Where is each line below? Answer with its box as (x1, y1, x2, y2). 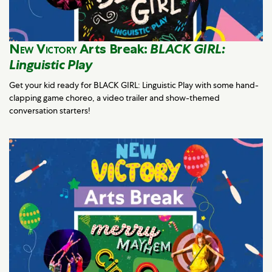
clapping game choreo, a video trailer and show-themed (9, 92, 220, 103)
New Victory (9, 40, 77, 57)
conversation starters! (9, 104, 90, 116)
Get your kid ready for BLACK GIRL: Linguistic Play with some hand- (9, 79, 259, 90)
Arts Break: (76, 40, 151, 57)
